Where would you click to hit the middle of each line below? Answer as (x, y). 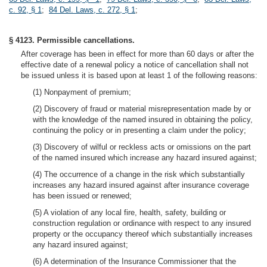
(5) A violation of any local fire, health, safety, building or (129, 212)
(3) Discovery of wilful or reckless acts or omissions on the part (142, 147)
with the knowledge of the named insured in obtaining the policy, (143, 119)
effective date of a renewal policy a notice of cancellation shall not (135, 65)
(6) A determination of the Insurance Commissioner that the (134, 261)
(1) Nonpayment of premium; (82, 92)
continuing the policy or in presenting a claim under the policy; (139, 130)
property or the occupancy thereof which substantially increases (143, 234)
